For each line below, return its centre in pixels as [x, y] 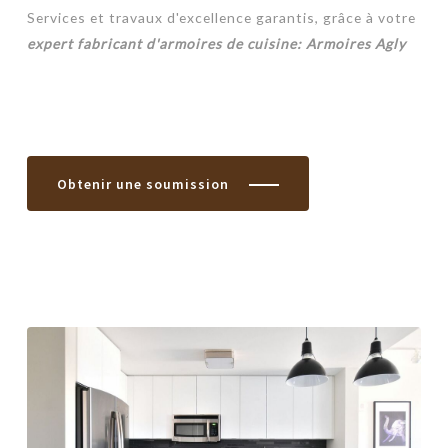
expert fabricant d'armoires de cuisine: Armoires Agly [216, 43]
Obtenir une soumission [142, 183]
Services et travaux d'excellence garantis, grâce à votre [221, 17]
